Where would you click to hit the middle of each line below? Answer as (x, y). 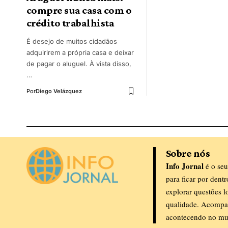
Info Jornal (184, 166)
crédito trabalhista (70, 23)
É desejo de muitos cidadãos (72, 41)
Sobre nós (188, 153)
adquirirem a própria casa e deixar (80, 53)
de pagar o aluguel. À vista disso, (79, 64)
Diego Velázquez (59, 91)
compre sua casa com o (79, 10)
